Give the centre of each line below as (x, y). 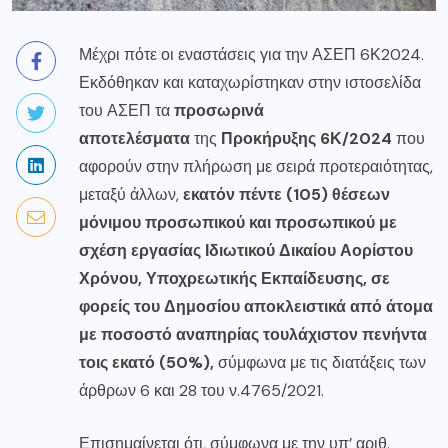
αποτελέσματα (134, 138)
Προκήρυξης (268, 138)
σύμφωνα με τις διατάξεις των (320, 362)
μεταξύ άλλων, (131, 194)
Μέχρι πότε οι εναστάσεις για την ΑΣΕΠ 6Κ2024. (251, 54)
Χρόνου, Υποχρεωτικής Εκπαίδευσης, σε (234, 278)
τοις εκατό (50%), (146, 362)
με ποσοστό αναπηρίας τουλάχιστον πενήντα (253, 334)
